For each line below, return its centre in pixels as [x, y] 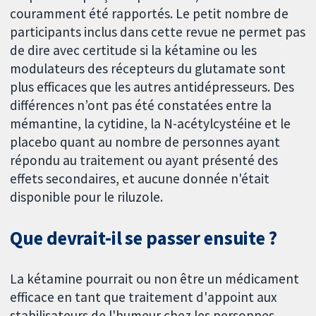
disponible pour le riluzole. [87, 197]
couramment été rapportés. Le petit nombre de [150, 14]
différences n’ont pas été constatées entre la [141, 105]
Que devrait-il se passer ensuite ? [144, 238]
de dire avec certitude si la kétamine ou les [134, 50]
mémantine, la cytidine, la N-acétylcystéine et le [151, 124]
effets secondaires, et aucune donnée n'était [140, 179]
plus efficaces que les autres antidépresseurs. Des [152, 87]
